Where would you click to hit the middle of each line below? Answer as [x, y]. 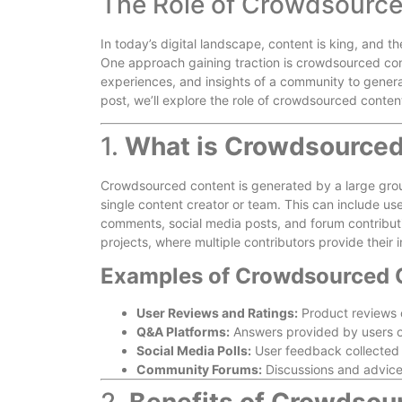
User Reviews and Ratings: [217, 313]
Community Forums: [199, 370]
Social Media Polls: [194, 351]
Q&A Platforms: [183, 332]
